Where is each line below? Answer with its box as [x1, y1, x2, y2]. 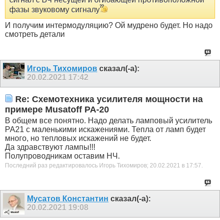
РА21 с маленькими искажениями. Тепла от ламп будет [5, 125, 206, 134]
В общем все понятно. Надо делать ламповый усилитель [5, 116, 212, 125]
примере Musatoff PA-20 [5, 104, 109, 114]
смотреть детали [5, 29, 65, 38]
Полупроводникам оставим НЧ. [5, 152, 120, 161]
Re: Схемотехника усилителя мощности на [13, 94, 203, 104]
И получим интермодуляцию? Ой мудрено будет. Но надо [5, 21, 213, 29]
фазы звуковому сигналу [9, 5, 100, 14]
